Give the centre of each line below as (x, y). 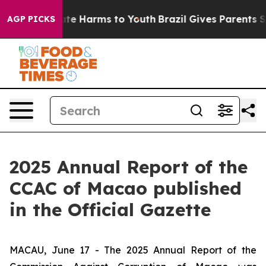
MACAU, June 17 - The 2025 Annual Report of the (133, 250)
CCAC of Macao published (126, 188)
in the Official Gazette (110, 210)
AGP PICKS (31, 19)
